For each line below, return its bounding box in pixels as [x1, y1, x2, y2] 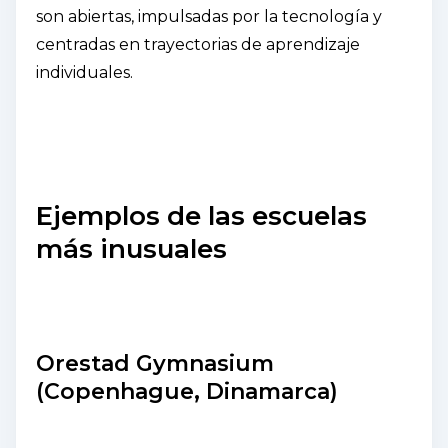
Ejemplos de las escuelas [36, 199, 367, 232]
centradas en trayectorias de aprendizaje [36, 34, 360, 54]
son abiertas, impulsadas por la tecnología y [36, 6, 382, 26]
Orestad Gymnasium [36, 349, 274, 377]
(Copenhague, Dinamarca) [36, 377, 338, 405]
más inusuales [36, 232, 227, 265]
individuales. [36, 62, 133, 82]
